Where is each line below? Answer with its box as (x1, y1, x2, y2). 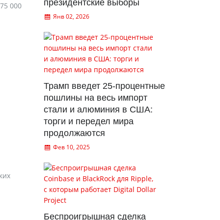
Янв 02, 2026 (52, 12, 90, 21)
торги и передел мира (43, 116, 134, 126)
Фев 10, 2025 (52, 143, 90, 151)
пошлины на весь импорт (43, 93, 147, 103)
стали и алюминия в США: (43, 105, 153, 114)
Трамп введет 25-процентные (43, 81, 165, 91)
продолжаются (43, 128, 105, 138)
